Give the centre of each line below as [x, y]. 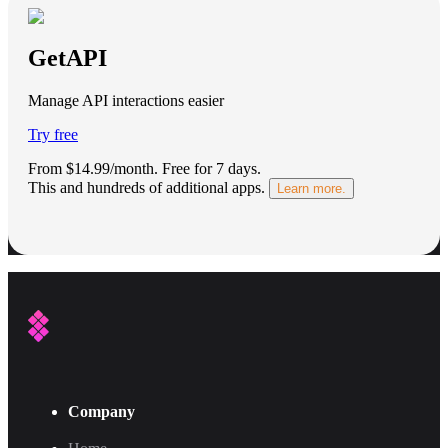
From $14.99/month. [93, 169]
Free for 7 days [209, 169]
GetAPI [67, 58]
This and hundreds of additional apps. [146, 188]
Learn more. [311, 189]
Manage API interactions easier [126, 101]
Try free [53, 135]
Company [101, 411]
